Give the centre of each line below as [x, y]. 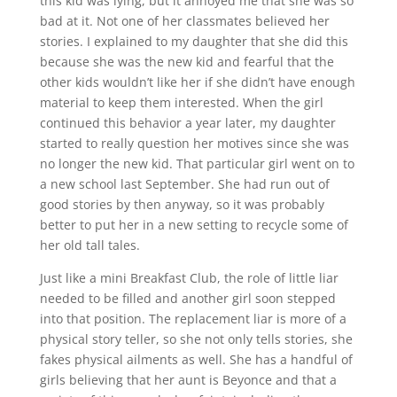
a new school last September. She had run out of [184, 184]
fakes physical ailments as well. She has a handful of [196, 359]
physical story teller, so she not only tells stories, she [196, 339]
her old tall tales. [90, 245]
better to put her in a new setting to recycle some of [194, 225]
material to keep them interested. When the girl [181, 102]
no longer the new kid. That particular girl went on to [197, 163]
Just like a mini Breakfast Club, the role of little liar [189, 278]
